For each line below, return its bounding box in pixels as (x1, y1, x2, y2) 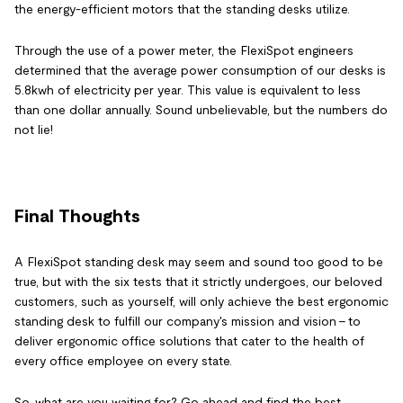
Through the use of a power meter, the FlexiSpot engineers (14, 42, 354, 58)
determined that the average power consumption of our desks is (14, 62, 386, 77)
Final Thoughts (14, 205, 140, 226)
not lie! (14, 121, 53, 137)
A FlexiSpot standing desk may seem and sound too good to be (14, 254, 383, 269)
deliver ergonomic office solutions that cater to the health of (14, 333, 364, 348)
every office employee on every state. (14, 353, 232, 368)
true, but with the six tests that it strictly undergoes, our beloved (14, 273, 382, 289)
